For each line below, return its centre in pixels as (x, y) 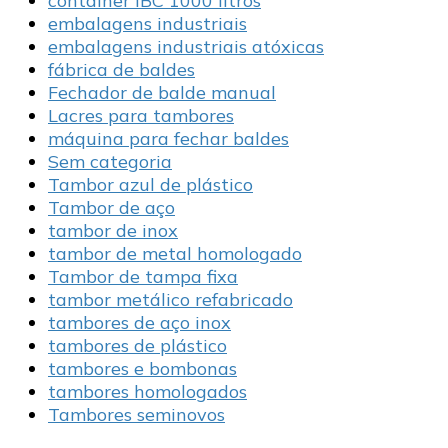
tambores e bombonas (142, 369)
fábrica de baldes (121, 70)
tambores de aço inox (139, 323)
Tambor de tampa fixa (143, 277)
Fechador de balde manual (162, 93)
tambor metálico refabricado (170, 300)
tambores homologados (147, 392)
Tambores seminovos (136, 415)
